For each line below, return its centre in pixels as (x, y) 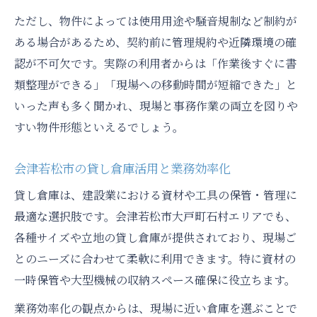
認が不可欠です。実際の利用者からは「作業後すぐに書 (155, 64)
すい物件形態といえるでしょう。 (99, 127)
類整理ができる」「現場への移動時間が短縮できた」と (156, 85)
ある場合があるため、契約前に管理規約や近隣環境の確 (155, 42)
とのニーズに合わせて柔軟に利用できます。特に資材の (155, 259)
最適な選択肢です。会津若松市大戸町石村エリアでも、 (155, 217)
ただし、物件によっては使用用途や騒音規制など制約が (156, 21)
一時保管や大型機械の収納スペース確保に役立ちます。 (155, 280)
